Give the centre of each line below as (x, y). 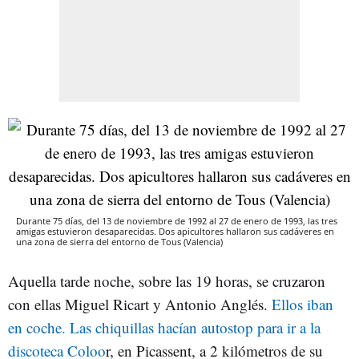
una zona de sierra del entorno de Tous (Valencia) (119, 242)
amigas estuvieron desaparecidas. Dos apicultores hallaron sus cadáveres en (175, 231)
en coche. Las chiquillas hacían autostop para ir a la (164, 327)
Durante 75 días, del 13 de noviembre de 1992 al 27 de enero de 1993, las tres (177, 221)
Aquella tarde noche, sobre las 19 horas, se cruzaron (167, 281)
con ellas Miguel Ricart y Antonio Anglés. (140, 304)
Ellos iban (303, 304)
